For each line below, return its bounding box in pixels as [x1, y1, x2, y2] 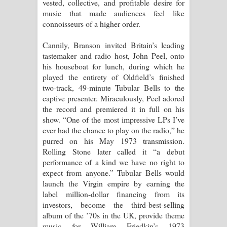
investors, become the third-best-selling [43, 199, 184, 210]
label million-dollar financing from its [43, 188, 184, 199]
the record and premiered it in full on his [43, 103, 184, 114]
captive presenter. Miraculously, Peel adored [43, 92, 184, 103]
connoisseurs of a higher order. [43, 18, 140, 29]
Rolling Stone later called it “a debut [43, 145, 184, 157]
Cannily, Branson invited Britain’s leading [43, 39, 184, 50]
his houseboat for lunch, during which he [43, 60, 184, 71]
